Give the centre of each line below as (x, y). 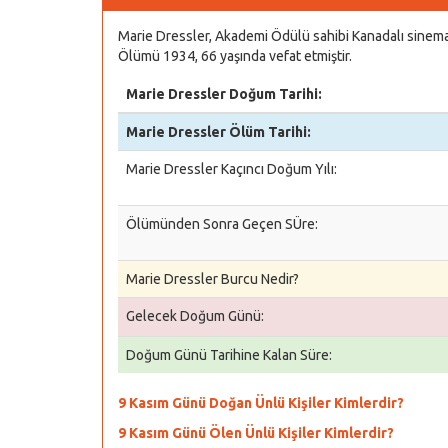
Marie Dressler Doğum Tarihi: (224, 94)
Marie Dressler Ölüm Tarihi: (218, 132)
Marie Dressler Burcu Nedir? (212, 279)
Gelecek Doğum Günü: (195, 316)
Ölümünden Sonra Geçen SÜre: (222, 224)
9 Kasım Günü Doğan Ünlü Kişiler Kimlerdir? (261, 403)
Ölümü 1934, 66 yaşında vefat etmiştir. (235, 56)
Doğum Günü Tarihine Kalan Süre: (229, 355)
